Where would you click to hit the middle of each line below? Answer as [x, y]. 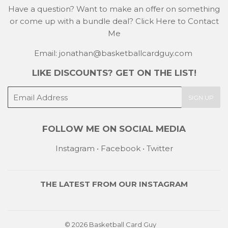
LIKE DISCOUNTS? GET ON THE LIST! [114, 73]
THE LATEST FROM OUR [90, 184]
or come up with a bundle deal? [72, 21]
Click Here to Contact [177, 21]
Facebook [120, 149]
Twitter [160, 149]
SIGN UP [201, 98]
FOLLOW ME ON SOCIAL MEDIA [114, 129]
